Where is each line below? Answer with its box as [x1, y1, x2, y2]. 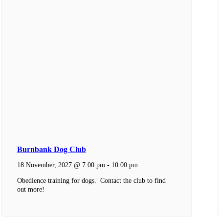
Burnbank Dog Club [17, 145, 86, 153]
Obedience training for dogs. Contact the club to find [17, 176, 166, 185]
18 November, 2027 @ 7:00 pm [17, 160, 105, 169]
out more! [17, 185, 44, 194]
